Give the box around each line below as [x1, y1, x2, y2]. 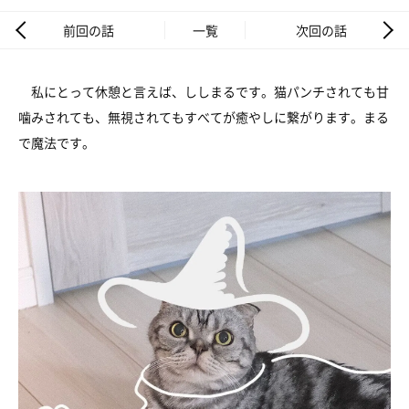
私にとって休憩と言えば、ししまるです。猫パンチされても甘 [18, 82, 389, 101]
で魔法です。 [18, 133, 95, 152]
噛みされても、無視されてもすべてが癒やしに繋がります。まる [18, 108, 389, 127]
